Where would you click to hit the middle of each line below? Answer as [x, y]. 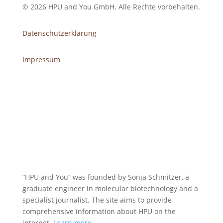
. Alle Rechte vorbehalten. [158, 7]
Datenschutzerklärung [59, 33]
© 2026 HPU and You [58, 7]
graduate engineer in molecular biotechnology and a [110, 188]
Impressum [41, 59]
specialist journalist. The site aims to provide [97, 200]
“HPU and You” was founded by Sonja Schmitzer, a [106, 177]
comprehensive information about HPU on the [99, 211]
